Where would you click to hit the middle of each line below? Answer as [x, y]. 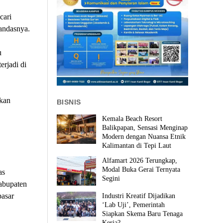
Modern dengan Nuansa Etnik [144, 136]
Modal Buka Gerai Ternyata [141, 169]
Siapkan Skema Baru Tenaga [143, 214]
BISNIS [69, 102]
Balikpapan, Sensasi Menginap [145, 127]
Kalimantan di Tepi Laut [137, 145]
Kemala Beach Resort [132, 118]
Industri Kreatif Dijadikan [139, 196]
